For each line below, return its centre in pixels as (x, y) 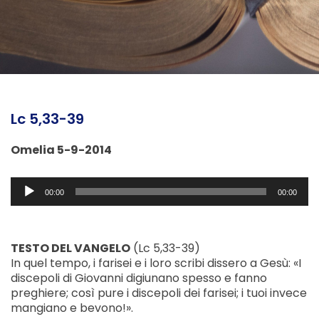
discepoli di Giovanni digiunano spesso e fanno (139, 278)
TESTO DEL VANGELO (70, 249)
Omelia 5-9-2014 (61, 150)
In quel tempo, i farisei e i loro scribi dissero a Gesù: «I (156, 263)
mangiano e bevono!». (72, 308)
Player (28, 199)
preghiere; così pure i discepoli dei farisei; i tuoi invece (159, 293)
